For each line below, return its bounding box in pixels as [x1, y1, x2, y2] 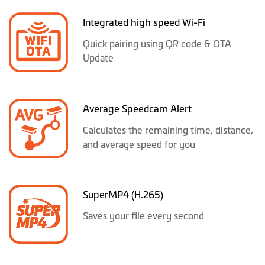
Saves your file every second [83, 210, 205, 221]
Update [83, 53, 114, 64]
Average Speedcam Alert [83, 103, 192, 114]
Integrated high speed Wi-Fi [83, 17, 206, 28]
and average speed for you [83, 138, 196, 150]
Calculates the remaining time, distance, [83, 124, 254, 135]
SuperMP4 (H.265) [83, 189, 164, 200]
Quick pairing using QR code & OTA [83, 38, 232, 50]
